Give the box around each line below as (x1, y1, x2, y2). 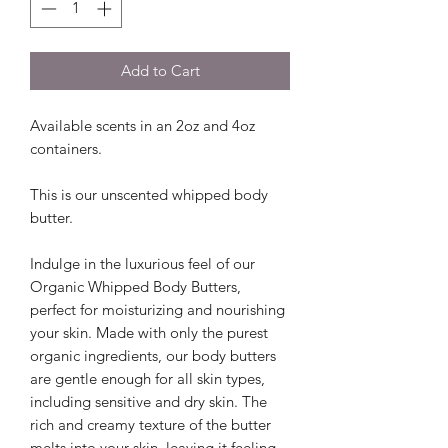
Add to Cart (120, 60, 200, 80)
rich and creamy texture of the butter (30, 414, 271, 434)
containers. (30, 138, 102, 158)
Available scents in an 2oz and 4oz (30, 115, 255, 135)
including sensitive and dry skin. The (30, 391, 267, 411)
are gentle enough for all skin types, (30, 368, 265, 388)
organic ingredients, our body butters (30, 345, 276, 365)
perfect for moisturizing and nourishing (30, 299, 285, 319)
